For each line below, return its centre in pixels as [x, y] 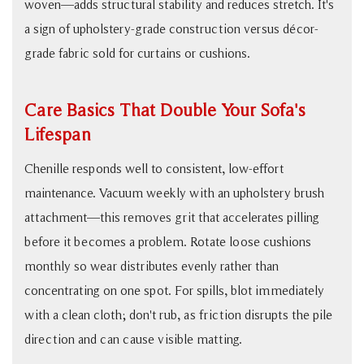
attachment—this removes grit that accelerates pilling [172, 217]
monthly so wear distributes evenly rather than [152, 266]
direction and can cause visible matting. [133, 339]
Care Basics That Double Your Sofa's [165, 110]
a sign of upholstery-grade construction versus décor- [171, 28]
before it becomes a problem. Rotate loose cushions [168, 241]
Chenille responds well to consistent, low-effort [154, 168]
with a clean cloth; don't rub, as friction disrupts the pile [178, 314]
